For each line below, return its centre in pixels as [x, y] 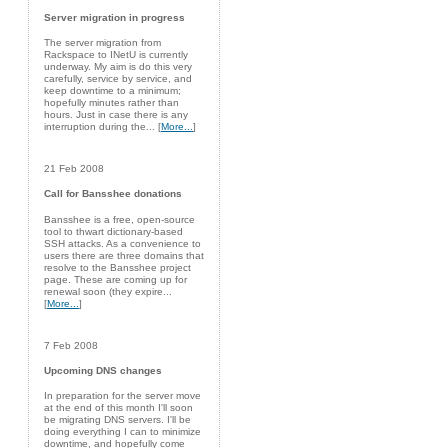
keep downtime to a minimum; [112, 91]
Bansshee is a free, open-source [119, 219]
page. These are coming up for [115, 279]
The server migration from [102, 43]
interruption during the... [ [102, 127]
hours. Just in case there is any [116, 115]
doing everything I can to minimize [122, 432]
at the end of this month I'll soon [118, 408]
